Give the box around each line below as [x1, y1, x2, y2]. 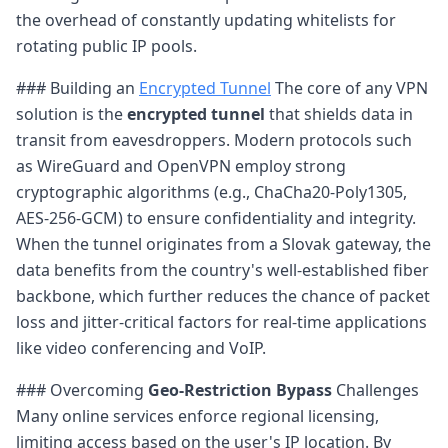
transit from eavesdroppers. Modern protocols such [16, 128, 412, 151]
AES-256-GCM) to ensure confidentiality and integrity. [16, 206, 416, 229]
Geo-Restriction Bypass [148, 378, 332, 401]
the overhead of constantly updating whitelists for [16, 8, 396, 31]
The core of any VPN [271, 76, 428, 99]
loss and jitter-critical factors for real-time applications [16, 310, 427, 333]
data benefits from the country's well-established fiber [16, 258, 429, 281]
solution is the [16, 102, 127, 125]
